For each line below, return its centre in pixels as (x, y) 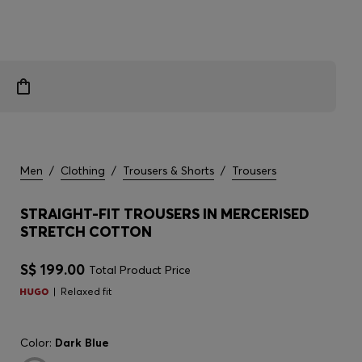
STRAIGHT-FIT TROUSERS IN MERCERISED (165, 214)
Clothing (83, 170)
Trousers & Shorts (168, 170)
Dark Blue (82, 343)
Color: (38, 343)
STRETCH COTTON (86, 232)
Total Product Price (140, 270)
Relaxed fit (86, 291)
